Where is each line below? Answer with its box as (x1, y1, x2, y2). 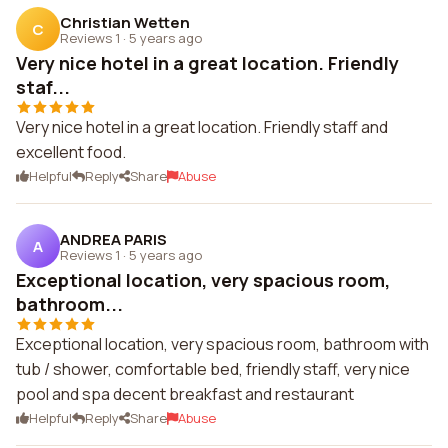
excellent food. (16, 141, 126, 163)
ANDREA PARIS (60, 228, 167, 250)
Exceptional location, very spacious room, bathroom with (16, 333, 429, 355)
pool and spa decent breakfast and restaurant (16, 383, 354, 405)
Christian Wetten (60, 11, 190, 33)
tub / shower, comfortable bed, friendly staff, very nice (16, 358, 410, 380)
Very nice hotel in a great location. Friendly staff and (16, 116, 388, 138)
